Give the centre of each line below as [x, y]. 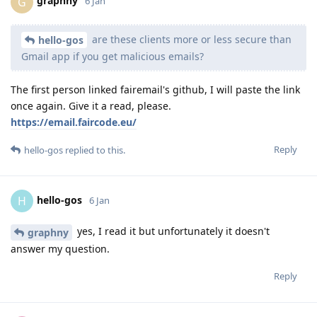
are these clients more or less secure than [190, 39]
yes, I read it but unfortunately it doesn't [172, 231]
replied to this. [94, 150]
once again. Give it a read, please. [91, 106]
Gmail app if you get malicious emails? [113, 57]
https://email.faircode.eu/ [74, 122]
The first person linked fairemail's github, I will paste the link [155, 90]
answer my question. [60, 249]
